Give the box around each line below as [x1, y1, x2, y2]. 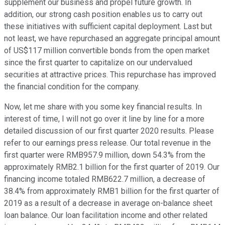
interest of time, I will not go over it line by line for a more [4, 114, 204, 124]
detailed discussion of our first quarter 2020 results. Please [4, 126, 214, 136]
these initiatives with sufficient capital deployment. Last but [4, 22, 212, 32]
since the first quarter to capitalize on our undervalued [4, 58, 192, 68]
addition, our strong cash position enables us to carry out [4, 10, 202, 20]
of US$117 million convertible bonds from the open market [4, 46, 209, 56]
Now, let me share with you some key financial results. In [4, 102, 202, 112]
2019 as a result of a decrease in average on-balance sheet [4, 198, 212, 208]
